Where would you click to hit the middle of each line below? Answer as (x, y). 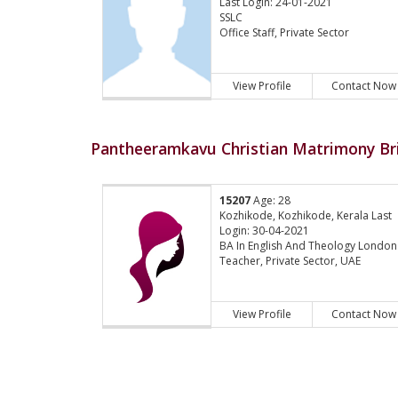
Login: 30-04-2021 (265, 231)
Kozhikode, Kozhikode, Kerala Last (306, 216)
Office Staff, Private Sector (285, 33)
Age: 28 (271, 201)
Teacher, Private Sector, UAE (291, 261)
